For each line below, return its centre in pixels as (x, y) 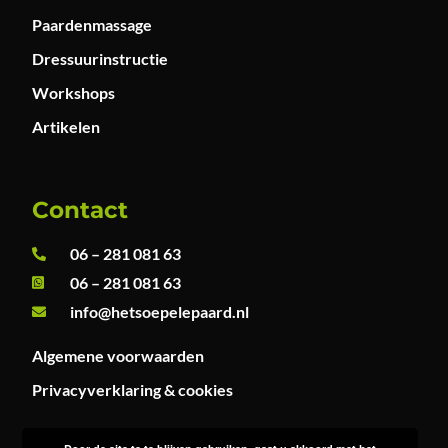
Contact (80, 210)
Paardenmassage (92, 24)
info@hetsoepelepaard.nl (159, 312)
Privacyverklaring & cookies (133, 390)
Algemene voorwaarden (118, 356)
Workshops (74, 92)
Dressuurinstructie (100, 58)
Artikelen (66, 126)
